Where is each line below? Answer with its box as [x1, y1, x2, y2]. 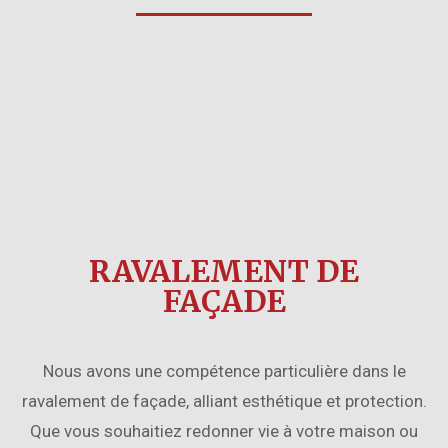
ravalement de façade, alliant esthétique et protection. [21, 391, 427, 411]
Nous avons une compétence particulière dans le [42, 361, 406, 381]
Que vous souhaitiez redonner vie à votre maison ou [30, 421, 418, 441]
